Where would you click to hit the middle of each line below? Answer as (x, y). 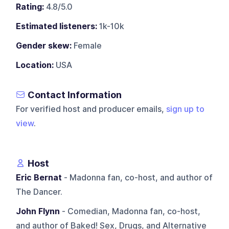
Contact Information (75, 95)
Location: (35, 65)
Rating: (30, 7)
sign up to (186, 109)
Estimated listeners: (57, 26)
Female (87, 45)
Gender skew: (44, 45)
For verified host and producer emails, (91, 109)
